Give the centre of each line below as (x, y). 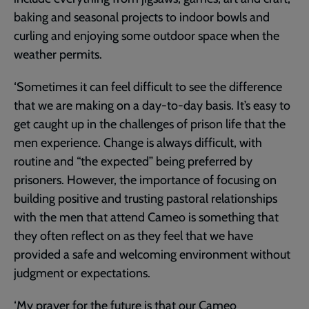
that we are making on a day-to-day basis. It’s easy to (152, 106)
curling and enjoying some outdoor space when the (147, 36)
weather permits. (59, 55)
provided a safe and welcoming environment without (152, 255)
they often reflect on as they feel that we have (133, 236)
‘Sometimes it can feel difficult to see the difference (148, 87)
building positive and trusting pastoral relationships (146, 199)
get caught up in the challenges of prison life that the (150, 124)
